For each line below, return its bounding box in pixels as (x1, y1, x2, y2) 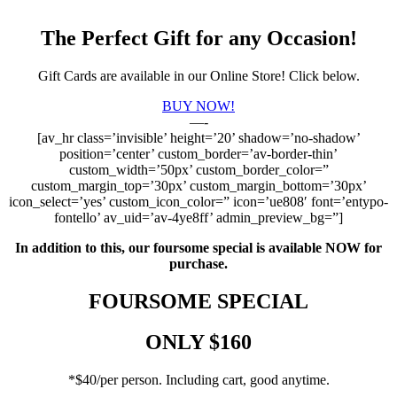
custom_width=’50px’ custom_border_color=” (68, 161, 329, 177)
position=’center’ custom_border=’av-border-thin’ (59, 145, 338, 161)
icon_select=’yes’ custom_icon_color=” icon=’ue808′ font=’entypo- (9, 193, 388, 209)
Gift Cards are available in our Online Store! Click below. (37, 67, 360, 83)
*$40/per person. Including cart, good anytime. (67, 372, 330, 388)
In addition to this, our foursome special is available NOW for (15, 239, 382, 255)
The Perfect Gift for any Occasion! (40, 26, 357, 50)
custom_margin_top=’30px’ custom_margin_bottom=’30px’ (30, 177, 367, 193)
